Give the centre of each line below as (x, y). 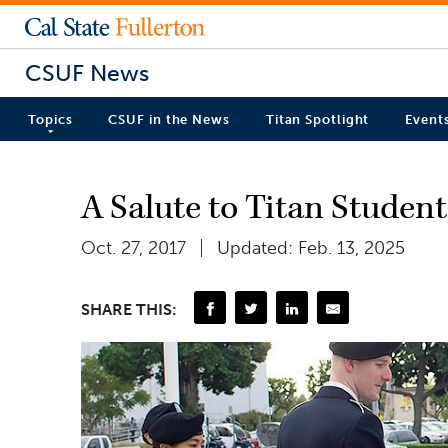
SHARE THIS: (129, 309)
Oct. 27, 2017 (133, 247)
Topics (50, 120)
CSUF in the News (169, 120)
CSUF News (87, 72)
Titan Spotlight (317, 120)
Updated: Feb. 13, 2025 (311, 247)
